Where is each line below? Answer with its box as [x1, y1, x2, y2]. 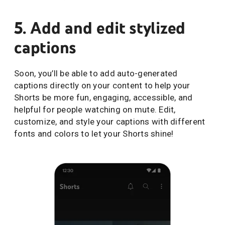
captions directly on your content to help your [14, 80, 190, 90]
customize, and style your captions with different [14, 116, 205, 127]
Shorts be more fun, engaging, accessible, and [14, 92, 193, 102]
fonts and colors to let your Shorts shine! [14, 128, 174, 139]
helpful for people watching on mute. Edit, [14, 104, 176, 115]
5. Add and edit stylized [14, 17, 185, 38]
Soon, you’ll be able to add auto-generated [14, 68, 178, 78]
